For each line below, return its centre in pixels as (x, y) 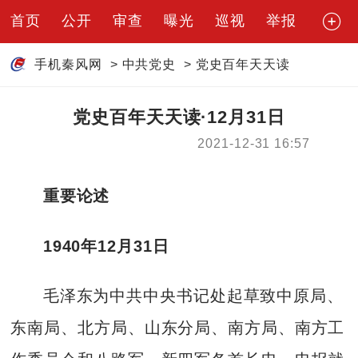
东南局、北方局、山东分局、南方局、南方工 (178, 328)
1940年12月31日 (106, 246)
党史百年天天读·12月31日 (179, 117)
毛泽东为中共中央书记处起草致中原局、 (193, 296)
